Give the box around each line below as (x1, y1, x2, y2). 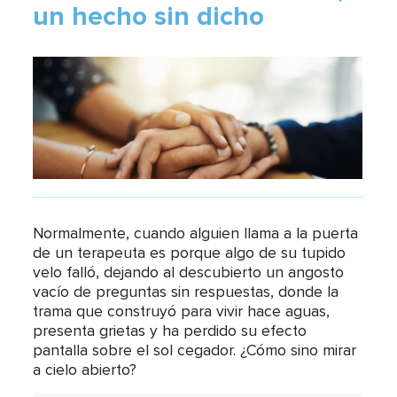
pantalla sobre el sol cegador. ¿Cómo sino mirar (33, 342, 357, 359)
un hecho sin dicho (33, 3, 265, 30)
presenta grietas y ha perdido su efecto (33, 323, 307, 339)
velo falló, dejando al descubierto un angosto (33, 264, 345, 281)
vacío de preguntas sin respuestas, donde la (33, 284, 339, 300)
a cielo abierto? (33, 362, 137, 378)
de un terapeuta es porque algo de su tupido (33, 245, 346, 261)
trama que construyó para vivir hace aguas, (33, 303, 331, 320)
